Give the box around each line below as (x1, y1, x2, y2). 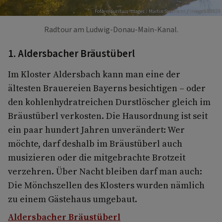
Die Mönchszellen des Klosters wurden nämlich (8, 178, 205, 191)
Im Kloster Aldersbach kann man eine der (8, 67, 180, 80)
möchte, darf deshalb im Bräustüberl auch (8, 137, 182, 150)
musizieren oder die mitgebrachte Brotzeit (8, 151, 185, 164)
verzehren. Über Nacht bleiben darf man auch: (8, 165, 202, 177)
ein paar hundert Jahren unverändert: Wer (8, 123, 185, 136)
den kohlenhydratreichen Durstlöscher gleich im (8, 95, 211, 108)
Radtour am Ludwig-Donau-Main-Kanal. (44, 24, 178, 35)
